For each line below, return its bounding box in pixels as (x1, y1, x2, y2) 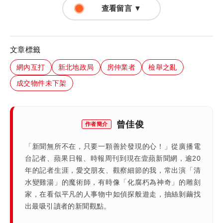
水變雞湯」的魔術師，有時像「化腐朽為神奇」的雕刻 (25, 178, 201, 186)
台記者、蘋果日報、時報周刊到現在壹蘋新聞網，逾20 (25, 154, 201, 162)
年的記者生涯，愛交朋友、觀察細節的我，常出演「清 (25, 166, 201, 174)
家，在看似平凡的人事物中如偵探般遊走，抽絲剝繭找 (25, 190, 201, 198)
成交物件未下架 (16, 78, 67, 88)
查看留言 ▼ (101, 3, 142, 12)
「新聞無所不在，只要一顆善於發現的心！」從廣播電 (25, 142, 201, 150)
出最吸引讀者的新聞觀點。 (25, 202, 111, 210)
